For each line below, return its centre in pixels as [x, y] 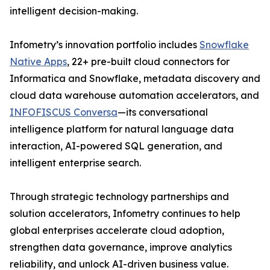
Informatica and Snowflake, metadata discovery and [135, 79]
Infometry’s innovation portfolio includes [105, 45]
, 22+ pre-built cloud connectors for [148, 62]
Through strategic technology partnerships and [119, 197]
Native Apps [38, 62]
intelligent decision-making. [74, 11]
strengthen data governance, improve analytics [121, 247]
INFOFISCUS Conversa [64, 112]
